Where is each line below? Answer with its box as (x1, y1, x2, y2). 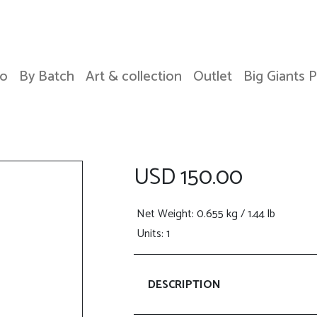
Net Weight (137, 204, 192, 224)
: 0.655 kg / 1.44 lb (192, 204, 275, 224)
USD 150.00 (134, 159, 243, 196)
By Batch (19, 65, 74, 88)
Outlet (193, 65, 232, 88)
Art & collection (86, 65, 182, 88)
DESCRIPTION (148, 275, 221, 294)
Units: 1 (137, 224, 170, 243)
